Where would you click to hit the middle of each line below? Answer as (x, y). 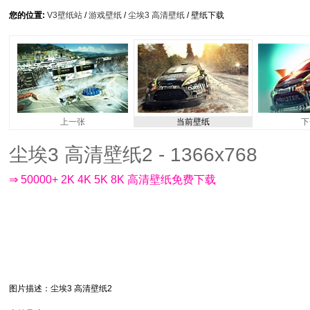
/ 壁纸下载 (204, 15)
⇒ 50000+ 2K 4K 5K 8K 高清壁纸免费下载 (112, 180)
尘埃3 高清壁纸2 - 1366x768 (133, 155)
